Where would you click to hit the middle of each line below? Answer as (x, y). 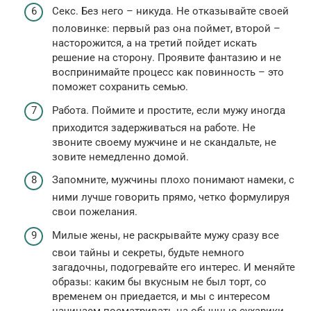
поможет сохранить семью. (120, 87)
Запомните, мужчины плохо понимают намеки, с (173, 180)
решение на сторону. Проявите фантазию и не (167, 58)
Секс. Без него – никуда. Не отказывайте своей (170, 11)
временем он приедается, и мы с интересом (161, 296)
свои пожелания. (95, 212)
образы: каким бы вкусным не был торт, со (159, 281)
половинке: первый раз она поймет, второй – (166, 29)
